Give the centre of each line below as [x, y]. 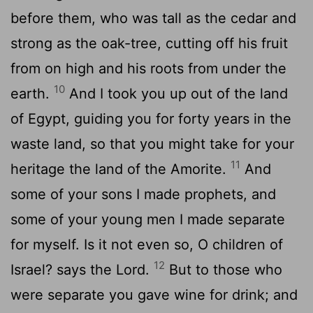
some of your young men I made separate [148, 219]
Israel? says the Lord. [82, 269]
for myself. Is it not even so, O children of [147, 244]
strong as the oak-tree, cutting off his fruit [149, 43]
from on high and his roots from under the [148, 68]
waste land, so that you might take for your [152, 144]
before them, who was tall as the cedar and [153, 18]
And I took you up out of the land [176, 93]
